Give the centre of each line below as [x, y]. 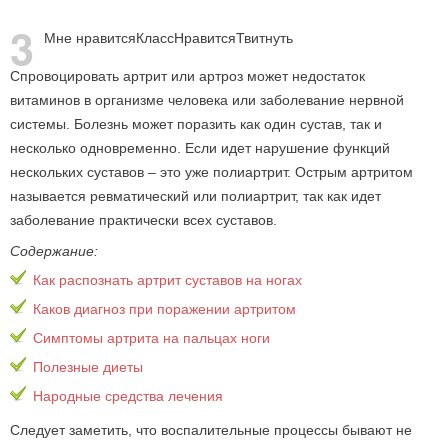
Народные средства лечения [128, 396]
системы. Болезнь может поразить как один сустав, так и [196, 124]
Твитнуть [264, 38]
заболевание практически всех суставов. [143, 220]
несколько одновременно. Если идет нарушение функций [200, 148]
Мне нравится [90, 38]
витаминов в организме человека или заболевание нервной [207, 100]
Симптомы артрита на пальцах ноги [151, 338]
